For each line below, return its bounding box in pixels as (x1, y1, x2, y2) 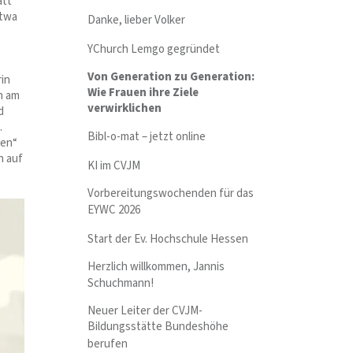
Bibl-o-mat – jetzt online (87, 128, 206, 146)
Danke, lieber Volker (87, 12, 186, 29)
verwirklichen (87, 99, 162, 117)
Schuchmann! (87, 275, 154, 292)
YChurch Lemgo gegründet (87, 40, 221, 58)
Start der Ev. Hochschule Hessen (87, 230, 249, 247)
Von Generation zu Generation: (87, 68, 255, 85)
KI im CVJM (87, 157, 141, 174)
